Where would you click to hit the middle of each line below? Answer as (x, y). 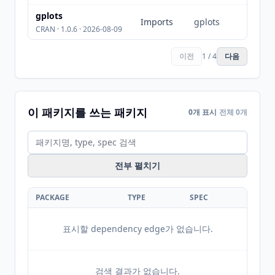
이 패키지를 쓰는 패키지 (87, 112)
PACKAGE (52, 197)
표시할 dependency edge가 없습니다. (137, 229)
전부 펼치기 (137, 165)
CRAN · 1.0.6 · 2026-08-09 (79, 29)
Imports (157, 22)
